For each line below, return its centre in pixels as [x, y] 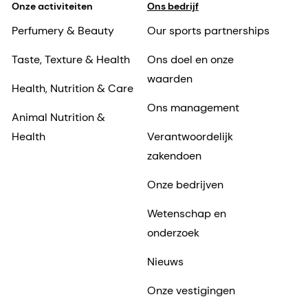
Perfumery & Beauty [63, 31]
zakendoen [174, 156]
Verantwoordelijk [190, 137]
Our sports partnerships [208, 31]
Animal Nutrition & [58, 118]
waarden [169, 79]
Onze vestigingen [191, 291]
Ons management [193, 108]
